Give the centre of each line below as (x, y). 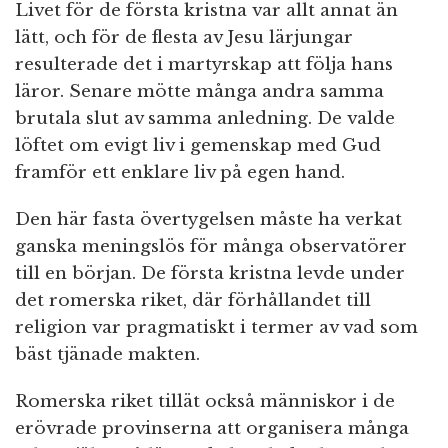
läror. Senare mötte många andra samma (199, 92)
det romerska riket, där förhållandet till (193, 301)
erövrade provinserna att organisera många (212, 429)
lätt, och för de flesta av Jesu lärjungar (184, 38)
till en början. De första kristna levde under (210, 274)
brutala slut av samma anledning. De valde (205, 119)
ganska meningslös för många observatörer (211, 247)
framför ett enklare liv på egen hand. (180, 173)
